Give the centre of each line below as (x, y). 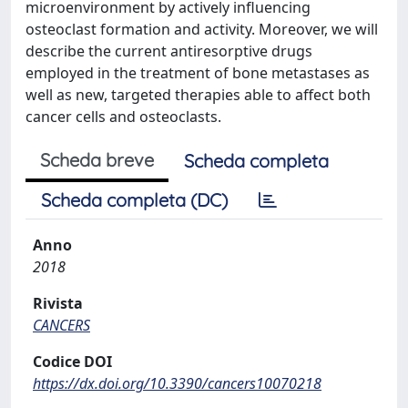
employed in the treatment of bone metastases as (198, 72)
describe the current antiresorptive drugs (169, 51)
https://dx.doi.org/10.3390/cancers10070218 (177, 383)
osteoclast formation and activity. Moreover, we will (202, 29)
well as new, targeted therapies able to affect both (198, 94)
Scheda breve (97, 159)
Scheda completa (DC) (134, 199)
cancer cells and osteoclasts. (123, 116)
